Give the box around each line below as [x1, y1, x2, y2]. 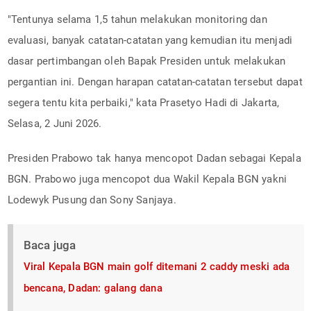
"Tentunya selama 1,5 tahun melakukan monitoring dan [7, 12, 267, 26]
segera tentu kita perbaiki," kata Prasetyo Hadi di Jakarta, [7, 96, 280, 109]
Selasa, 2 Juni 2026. [7, 117, 102, 130]
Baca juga [23, 237, 76, 252]
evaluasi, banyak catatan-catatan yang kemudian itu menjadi [7, 33, 293, 47]
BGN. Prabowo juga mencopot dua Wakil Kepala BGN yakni [7, 172, 287, 185]
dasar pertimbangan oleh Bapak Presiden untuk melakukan [7, 54, 286, 67]
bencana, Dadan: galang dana [23, 281, 162, 294]
